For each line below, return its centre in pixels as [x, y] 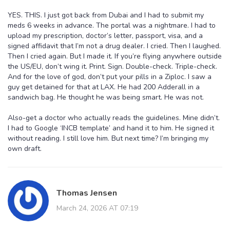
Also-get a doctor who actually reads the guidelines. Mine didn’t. [114, 118]
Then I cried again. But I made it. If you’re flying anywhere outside [115, 56]
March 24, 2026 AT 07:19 [97, 208]
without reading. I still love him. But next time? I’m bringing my [108, 138]
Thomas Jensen [87, 193]
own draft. [25, 148]
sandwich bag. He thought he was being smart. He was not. [106, 97]
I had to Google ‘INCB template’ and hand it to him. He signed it [111, 128]
